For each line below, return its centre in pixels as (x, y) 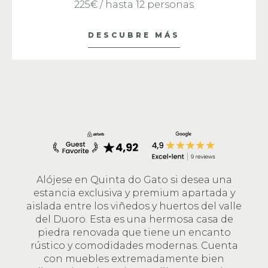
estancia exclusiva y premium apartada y (134, 193)
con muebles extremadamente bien (134, 259)
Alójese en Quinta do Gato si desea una (134, 180)
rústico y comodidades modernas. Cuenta (134, 246)
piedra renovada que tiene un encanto (134, 232)
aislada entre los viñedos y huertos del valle (134, 206)
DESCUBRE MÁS (134, 35)
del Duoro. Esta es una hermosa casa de (134, 219)
